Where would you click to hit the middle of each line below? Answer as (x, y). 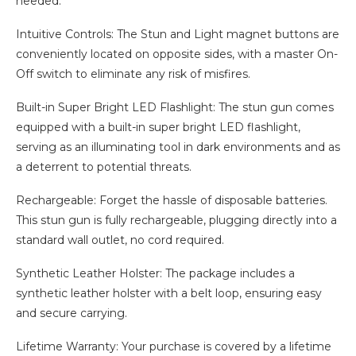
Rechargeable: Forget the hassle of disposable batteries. (172, 201)
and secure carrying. (72, 313)
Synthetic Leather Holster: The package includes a (155, 274)
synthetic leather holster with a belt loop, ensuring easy (169, 294)
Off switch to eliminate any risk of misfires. (133, 74)
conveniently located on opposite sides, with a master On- (177, 54)
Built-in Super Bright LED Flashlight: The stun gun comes (175, 108)
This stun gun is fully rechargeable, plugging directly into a (176, 221)
